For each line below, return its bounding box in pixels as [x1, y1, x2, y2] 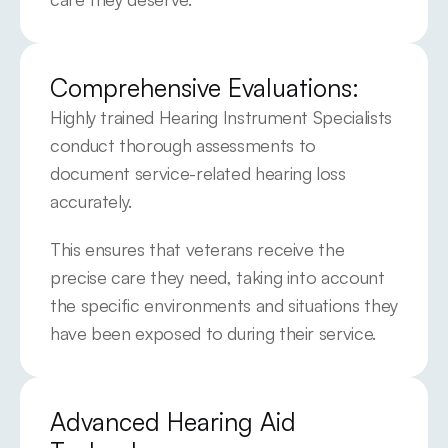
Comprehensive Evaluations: [50, 72, 359, 103]
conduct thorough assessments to [50, 134, 316, 156]
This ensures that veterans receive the [50, 238, 345, 260]
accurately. [50, 190, 133, 212]
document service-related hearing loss [50, 162, 346, 184]
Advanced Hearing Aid [50, 406, 296, 437]
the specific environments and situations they [50, 294, 398, 316]
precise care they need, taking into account [50, 266, 385, 288]
